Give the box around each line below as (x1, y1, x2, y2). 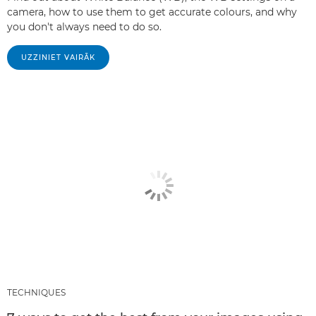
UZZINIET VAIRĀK (21, 52, 95, 62)
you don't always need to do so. (7, 20, 162, 33)
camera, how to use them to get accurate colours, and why (7, 5, 297, 18)
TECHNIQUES (7, 287, 66, 298)
